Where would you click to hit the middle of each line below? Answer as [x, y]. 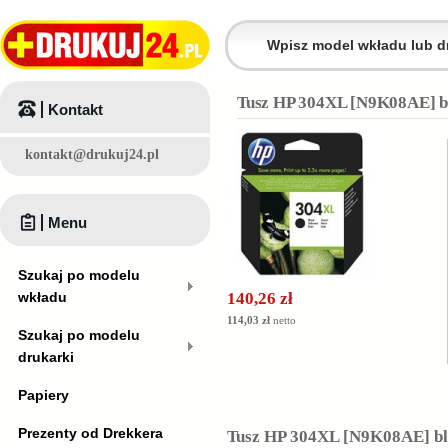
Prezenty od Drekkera [90, 433]
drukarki [46, 357]
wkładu [42, 297]
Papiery [43, 395]
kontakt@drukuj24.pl [92, 154]
